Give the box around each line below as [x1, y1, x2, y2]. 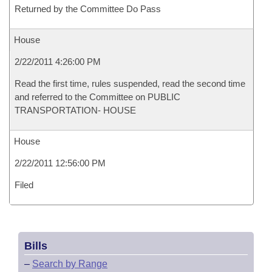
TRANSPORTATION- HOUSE [15, 105, 136, 115]
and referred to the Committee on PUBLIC [15, 92, 180, 102]
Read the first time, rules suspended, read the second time [15, 78, 245, 89]
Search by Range [32, 259, 107, 269]
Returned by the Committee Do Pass [15, 4, 161, 14]
